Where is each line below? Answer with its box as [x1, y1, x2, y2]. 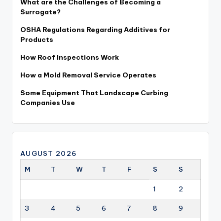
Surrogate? [20, 7, 61, 17]
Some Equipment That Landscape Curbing [20, 88, 168, 98]
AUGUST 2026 [20, 149, 77, 158]
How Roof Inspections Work [20, 53, 119, 62]
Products [20, 35, 53, 44]
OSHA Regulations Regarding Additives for [20, 25, 170, 35]
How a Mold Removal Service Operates [20, 71, 156, 80]
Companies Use [20, 98, 75, 108]
